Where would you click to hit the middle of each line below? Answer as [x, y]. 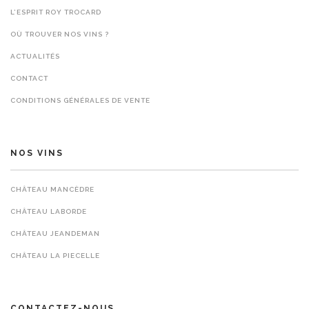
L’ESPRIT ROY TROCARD [56, 12]
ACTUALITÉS [35, 56]
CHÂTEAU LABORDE [49, 211]
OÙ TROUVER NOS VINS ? [60, 34]
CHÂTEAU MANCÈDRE [52, 189]
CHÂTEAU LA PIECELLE [55, 256]
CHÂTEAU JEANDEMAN [55, 233]
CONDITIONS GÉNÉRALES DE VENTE [80, 100]
